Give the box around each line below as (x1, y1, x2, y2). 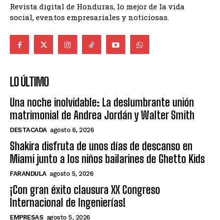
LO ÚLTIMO (10, 75, 49, 89)
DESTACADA (10, 126, 47, 134)
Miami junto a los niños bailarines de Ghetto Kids (10, 152, 205, 165)
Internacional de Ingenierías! (10, 196, 126, 209)
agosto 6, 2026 (50, 126, 94, 134)
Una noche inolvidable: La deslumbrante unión (10, 96, 194, 109)
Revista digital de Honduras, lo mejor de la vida (10, 1, 185, 11)
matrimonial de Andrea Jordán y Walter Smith (10, 109, 194, 122)
